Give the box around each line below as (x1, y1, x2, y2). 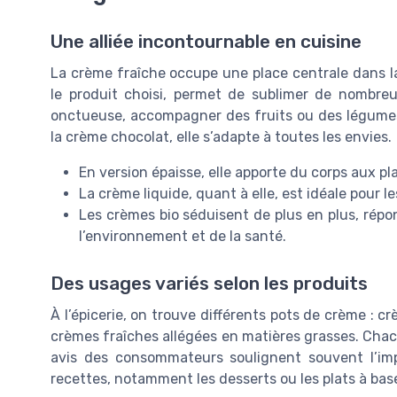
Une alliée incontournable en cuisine (51, 31, 362, 53)
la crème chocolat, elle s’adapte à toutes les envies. (51, 128, 392, 146)
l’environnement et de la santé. (79, 228, 286, 245)
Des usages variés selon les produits (51, 273, 368, 295)
